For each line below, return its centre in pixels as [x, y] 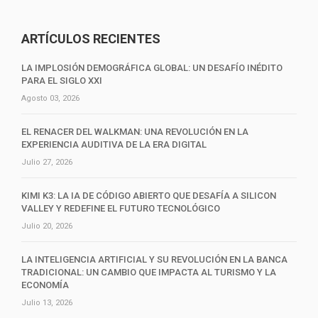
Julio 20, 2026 [47, 226]
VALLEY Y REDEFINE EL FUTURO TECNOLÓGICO [121, 209]
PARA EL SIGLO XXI [62, 81]
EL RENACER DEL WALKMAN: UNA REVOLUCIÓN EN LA [135, 132]
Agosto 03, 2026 [50, 99]
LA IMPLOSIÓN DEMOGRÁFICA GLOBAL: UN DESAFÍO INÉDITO [152, 68]
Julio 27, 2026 [47, 163]
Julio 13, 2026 [47, 303]
